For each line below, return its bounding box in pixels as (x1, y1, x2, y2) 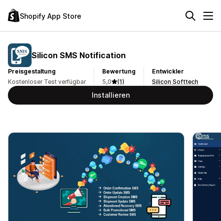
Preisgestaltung (8, 68, 56, 75)
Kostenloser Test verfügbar (8, 78, 86, 85)
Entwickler (152, 68, 184, 75)
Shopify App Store (20, 11, 81, 20)
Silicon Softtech (152, 78, 198, 85)
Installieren (91, 91, 130, 99)
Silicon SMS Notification (32, 50, 126, 60)
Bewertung (102, 68, 136, 75)
